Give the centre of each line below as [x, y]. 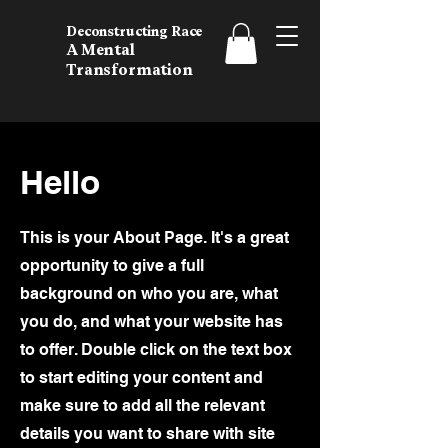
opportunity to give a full [112, 265]
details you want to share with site [147, 433]
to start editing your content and [141, 377]
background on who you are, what [149, 293]
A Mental [100, 50]
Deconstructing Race [134, 31]
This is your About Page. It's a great [154, 237]
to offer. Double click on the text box [156, 349]
